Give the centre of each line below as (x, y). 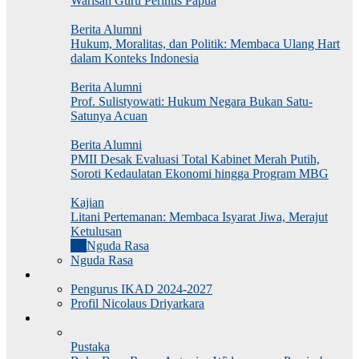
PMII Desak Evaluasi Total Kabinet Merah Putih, (195, 159)
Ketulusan (96, 231)
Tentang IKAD (70, 275)
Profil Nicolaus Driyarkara (137, 303)
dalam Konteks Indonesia (135, 58)
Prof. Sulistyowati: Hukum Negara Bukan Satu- (192, 101)
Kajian (87, 202)
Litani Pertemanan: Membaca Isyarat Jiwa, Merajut (199, 217)
